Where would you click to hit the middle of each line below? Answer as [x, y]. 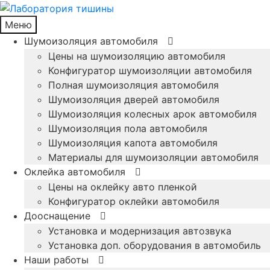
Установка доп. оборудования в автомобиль [155, 245]
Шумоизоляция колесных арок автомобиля [152, 114]
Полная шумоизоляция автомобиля [133, 85]
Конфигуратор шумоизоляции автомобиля [150, 70]
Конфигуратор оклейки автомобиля [134, 201]
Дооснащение [57, 215]
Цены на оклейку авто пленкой [123, 187]
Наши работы [56, 259]
